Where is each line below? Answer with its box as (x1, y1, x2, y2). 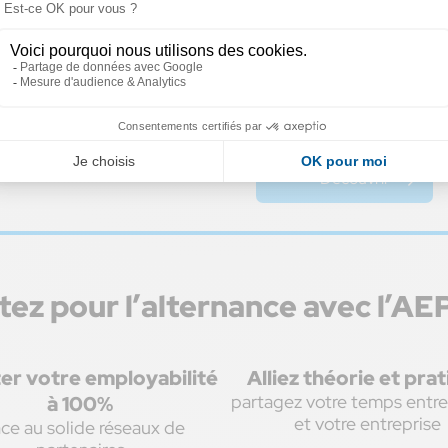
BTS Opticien (277, 30, 405, 57)
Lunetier (277, 52, 362, 79)
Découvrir (320, 167, 391, 189)
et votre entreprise (294, 412, 442, 435)
